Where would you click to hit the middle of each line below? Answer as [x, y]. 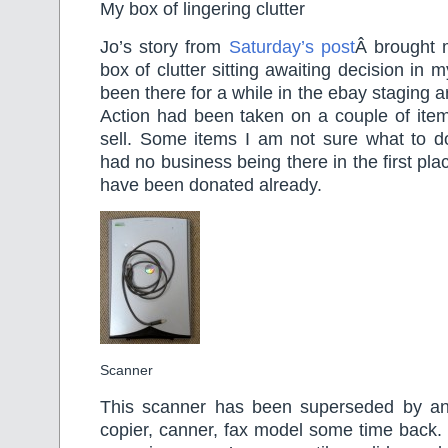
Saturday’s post [291, 46]
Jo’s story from [164, 46]
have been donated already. [211, 184]
